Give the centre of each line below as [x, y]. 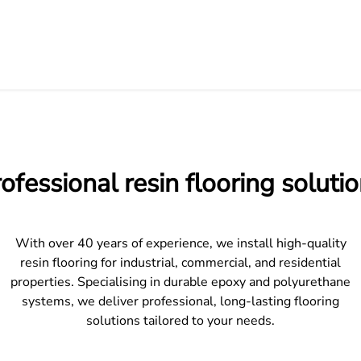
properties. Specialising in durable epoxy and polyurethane [180, 282]
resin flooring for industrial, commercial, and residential [180, 262]
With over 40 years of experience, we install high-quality [180, 243]
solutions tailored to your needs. [180, 320]
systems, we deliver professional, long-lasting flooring [180, 301]
